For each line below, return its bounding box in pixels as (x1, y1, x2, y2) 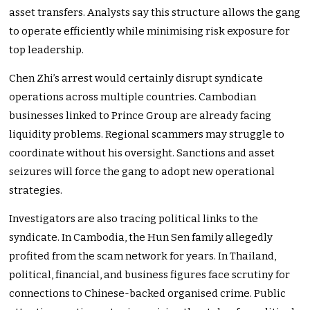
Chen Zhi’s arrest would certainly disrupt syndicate (9, 72, 264, 85)
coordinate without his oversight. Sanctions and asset (9, 147, 275, 160)
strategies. (9, 184, 63, 197)
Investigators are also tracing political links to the (9, 212, 259, 226)
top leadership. (9, 44, 84, 57)
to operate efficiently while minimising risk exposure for (9, 25, 291, 38)
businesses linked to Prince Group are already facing (9, 109, 272, 122)
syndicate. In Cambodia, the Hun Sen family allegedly (9, 231, 273, 244)
